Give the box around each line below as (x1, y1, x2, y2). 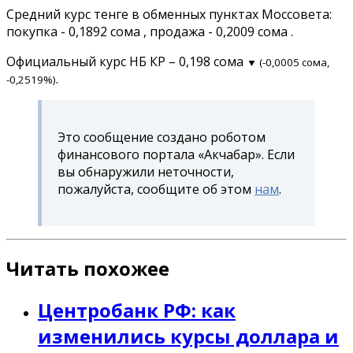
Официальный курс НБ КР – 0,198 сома (6, 52, 247, 70)
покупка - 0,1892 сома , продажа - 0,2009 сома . (6, 22, 293, 40)
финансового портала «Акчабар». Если (58, 145, 295, 163)
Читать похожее (6, 255, 169, 282)
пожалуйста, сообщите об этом (58, 180, 255, 198)
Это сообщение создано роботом (58, 128, 266, 146)
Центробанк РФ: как (38, 297, 236, 324)
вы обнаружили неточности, (58, 162, 234, 180)
